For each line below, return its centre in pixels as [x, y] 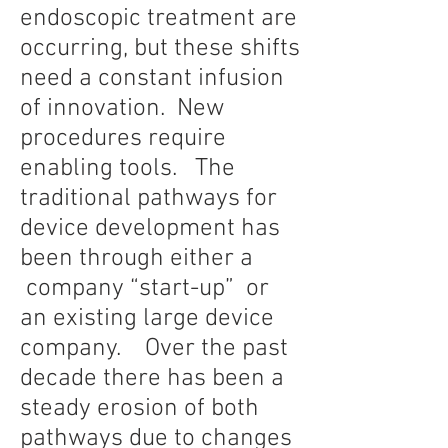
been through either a [136, 259]
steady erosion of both [139, 409]
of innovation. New [122, 109]
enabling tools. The [127, 169]
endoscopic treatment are [158, 19]
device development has [150, 229]
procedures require [123, 139]
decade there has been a [152, 379]
